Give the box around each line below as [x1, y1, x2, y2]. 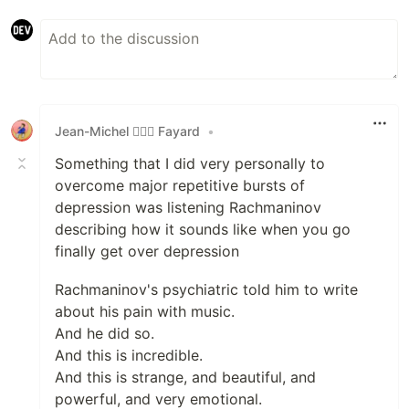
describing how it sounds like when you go [55, 220, 351, 239]
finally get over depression [55, 242, 239, 261]
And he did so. [55, 324, 154, 343]
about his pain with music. [55, 302, 235, 321]
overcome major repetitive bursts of [55, 176, 305, 195]
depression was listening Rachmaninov [55, 198, 321, 217]
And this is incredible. [55, 346, 203, 365]
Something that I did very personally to [55, 154, 325, 173]
